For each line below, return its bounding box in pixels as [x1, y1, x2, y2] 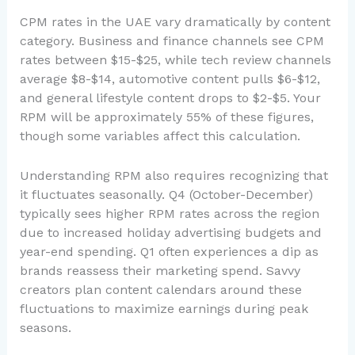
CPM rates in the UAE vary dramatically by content [19, 14, 330, 30]
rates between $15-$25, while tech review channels [19, 52, 331, 68]
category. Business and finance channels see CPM [19, 33, 324, 49]
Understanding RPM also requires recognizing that [19, 167, 328, 183]
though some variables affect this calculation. [19, 128, 300, 144]
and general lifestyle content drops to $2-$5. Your [19, 90, 321, 106]
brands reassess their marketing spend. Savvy [19, 262, 300, 278]
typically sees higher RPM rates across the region [19, 205, 319, 221]
